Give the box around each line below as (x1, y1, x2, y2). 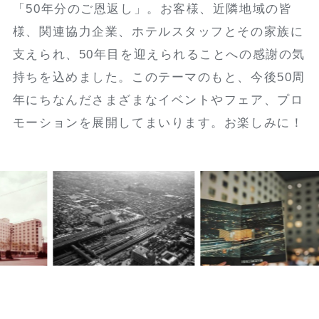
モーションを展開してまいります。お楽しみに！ (12, 115, 304, 130)
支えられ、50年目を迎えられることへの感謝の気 (12, 47, 305, 61)
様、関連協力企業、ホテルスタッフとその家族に (12, 24, 304, 38)
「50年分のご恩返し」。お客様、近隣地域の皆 (12, 1, 293, 16)
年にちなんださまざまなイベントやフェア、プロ (12, 93, 304, 107)
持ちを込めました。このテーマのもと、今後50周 (12, 70, 305, 84)
